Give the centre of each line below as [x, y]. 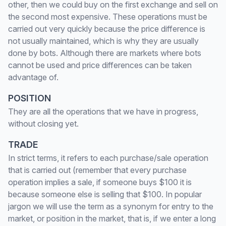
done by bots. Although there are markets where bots [105, 53]
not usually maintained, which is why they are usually [103, 41]
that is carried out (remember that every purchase [97, 170]
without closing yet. [43, 124]
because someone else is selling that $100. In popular [105, 194]
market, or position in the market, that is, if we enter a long [112, 218]
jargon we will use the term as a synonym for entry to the [111, 206]
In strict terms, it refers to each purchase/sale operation [108, 158]
